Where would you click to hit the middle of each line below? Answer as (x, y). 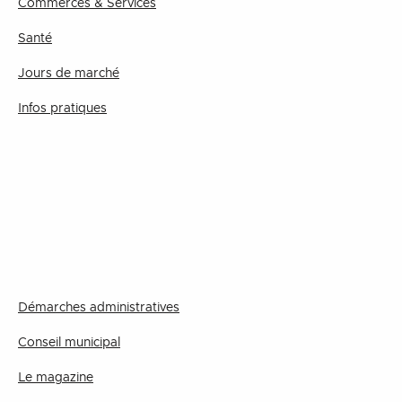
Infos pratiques (62, 109)
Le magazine (56, 378)
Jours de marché (69, 74)
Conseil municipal (69, 343)
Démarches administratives (99, 308)
